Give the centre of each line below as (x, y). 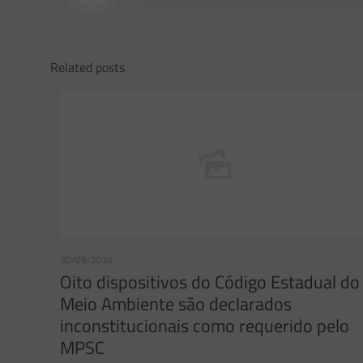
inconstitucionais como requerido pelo (205, 326)
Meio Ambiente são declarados (176, 304)
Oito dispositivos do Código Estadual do (210, 282)
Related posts (88, 67)
